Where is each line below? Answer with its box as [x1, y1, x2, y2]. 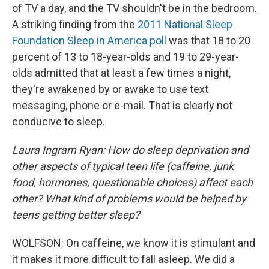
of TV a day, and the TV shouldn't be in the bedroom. [12, 2, 257, 15]
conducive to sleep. [12, 115, 105, 128]
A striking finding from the [12, 18, 138, 31]
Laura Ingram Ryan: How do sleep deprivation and [12, 144, 249, 157]
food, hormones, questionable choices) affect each [12, 176, 253, 189]
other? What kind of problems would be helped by [12, 192, 246, 205]
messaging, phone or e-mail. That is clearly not [12, 99, 232, 112]
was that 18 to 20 [166, 34, 250, 47]
